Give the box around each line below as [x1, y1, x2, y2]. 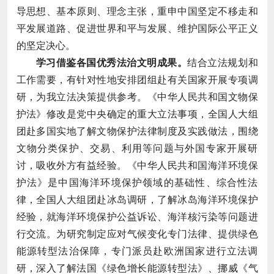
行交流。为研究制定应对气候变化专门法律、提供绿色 [16, 228, 258, 239]
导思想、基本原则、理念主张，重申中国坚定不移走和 [16, 6, 258, 17]
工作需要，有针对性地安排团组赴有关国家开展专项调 [16, 74, 258, 85]
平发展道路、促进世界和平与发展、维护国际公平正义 [16, 23, 258, 34]
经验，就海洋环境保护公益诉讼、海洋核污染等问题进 [16, 211, 258, 222]
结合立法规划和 [187, 57, 258, 68]
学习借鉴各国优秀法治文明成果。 [35, 57, 188, 68]
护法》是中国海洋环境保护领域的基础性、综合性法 [16, 177, 258, 188]
